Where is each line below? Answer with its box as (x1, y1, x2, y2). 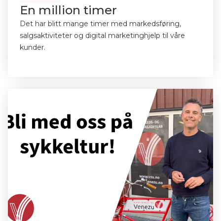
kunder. (20, 43, 45, 52)
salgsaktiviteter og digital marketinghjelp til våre (20, 31, 185, 40)
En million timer (20, 3, 117, 17)
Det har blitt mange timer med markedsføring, (20, 19, 181, 28)
